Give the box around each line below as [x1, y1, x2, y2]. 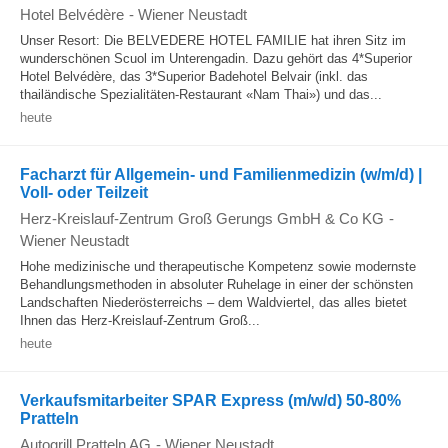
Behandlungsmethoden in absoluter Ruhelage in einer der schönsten [20, 277, 413, 292]
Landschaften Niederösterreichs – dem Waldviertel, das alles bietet [20, 295, 407, 310]
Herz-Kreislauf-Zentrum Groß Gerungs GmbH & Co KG [20, 210, 384, 227]
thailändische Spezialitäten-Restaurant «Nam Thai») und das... [20, 87, 382, 102]
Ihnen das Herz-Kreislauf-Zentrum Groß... [20, 313, 260, 328]
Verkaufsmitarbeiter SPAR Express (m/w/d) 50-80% [20, 392, 401, 409]
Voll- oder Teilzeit [20, 184, 148, 201]
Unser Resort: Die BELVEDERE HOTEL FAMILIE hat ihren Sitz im [20, 33, 406, 48]
